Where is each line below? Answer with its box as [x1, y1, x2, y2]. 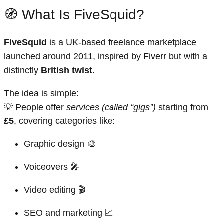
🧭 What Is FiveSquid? [4, 7, 144, 23]
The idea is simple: [4, 88, 79, 99]
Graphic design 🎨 [24, 139, 96, 149]
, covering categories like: [14, 116, 115, 126]
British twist [41, 65, 92, 76]
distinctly [4, 65, 41, 76]
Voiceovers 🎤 [24, 162, 79, 172]
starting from [156, 102, 208, 112]
